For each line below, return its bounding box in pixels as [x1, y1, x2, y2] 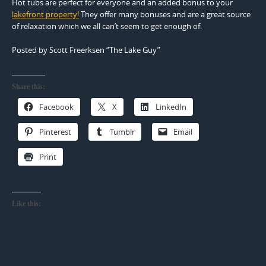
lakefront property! [12, 8, 79, 20]
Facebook [39, 101, 74, 112]
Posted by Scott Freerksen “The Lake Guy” [12, 44, 160, 55]
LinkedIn [156, 101, 186, 112]
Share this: [12, 82, 45, 91]
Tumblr [110, 126, 135, 137]
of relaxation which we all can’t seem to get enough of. [12, 20, 202, 31]
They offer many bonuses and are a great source [79, 8, 251, 20]
